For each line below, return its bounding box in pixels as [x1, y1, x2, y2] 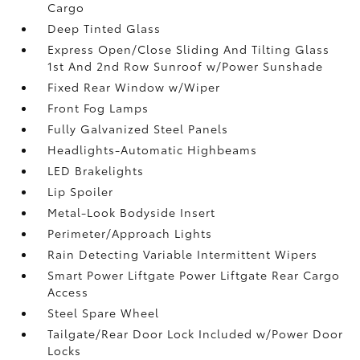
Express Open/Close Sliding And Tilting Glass [47, 41, 330, 57]
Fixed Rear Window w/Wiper [47, 79, 221, 95]
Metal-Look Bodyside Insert [47, 204, 216, 220]
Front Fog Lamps [47, 100, 149, 116]
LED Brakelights [47, 162, 145, 178]
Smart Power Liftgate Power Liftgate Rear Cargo [47, 267, 341, 283]
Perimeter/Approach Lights [47, 225, 213, 241]
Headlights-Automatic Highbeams [47, 141, 258, 157]
